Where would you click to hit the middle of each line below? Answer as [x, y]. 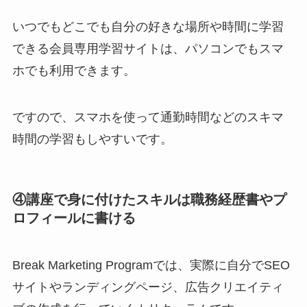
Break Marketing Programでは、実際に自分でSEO [151, 266]
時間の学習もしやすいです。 [92, 139]
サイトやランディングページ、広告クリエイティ [148, 287]
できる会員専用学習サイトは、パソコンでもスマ [148, 49]
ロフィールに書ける [74, 218]
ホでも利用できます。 [74, 71]
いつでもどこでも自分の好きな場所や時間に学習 [148, 27]
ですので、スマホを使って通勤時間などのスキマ [148, 117]
